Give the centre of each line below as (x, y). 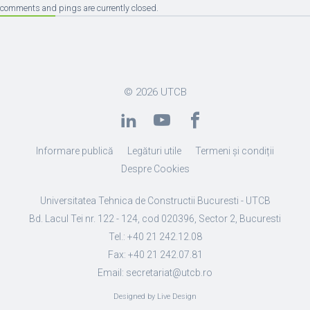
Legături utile (154, 151)
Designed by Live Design (155, 297)
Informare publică (75, 151)
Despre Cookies (155, 169)
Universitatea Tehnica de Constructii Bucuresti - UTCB (155, 201)
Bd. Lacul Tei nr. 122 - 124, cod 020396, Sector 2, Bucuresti (155, 219)
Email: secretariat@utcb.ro (155, 273)
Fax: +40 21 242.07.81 (155, 255)
